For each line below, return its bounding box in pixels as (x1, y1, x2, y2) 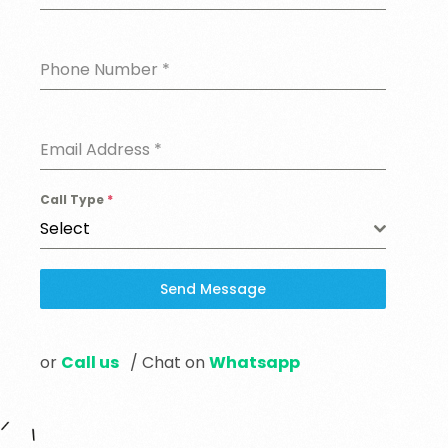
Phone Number (40, 58, 162, 82)
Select (40, 217, 90, 241)
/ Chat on (122, 351, 209, 375)
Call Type (40, 191, 107, 209)
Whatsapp (209, 351, 300, 375)
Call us (61, 351, 122, 375)
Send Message (159, 279, 266, 300)
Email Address (40, 138, 154, 162)
